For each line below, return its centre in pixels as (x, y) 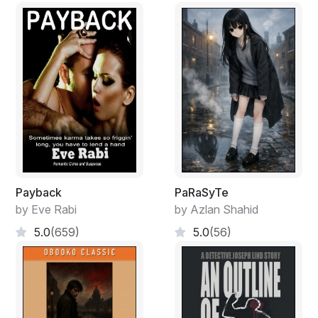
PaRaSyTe (202, 192)
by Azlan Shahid (216, 209)
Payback (39, 192)
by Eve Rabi (46, 209)
